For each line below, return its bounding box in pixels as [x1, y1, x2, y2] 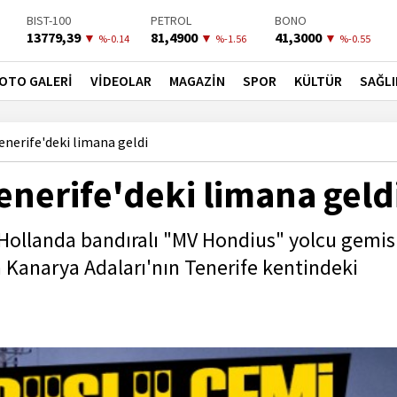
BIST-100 [27, 12, 71, 28]
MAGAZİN [169, 72, 225, 90]
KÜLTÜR [294, 72, 342, 90]
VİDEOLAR [90, 72, 152, 90]
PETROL [151, 12, 191, 28]
